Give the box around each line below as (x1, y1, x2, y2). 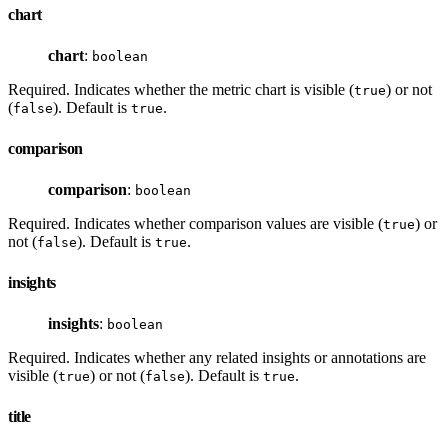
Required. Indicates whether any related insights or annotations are (8, 348, 426, 366)
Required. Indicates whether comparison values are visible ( (8, 214, 383, 232)
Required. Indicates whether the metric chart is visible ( (8, 80, 354, 98)
